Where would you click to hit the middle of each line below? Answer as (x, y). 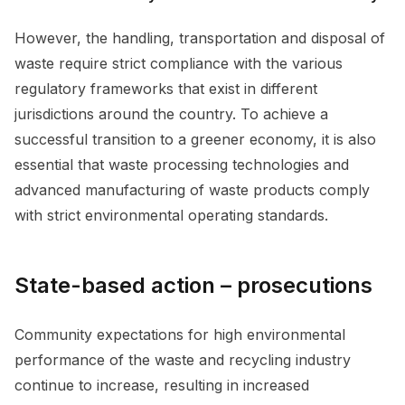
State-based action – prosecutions (196, 285)
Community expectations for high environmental (180, 334)
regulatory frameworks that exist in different (166, 88)
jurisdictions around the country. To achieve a (171, 113)
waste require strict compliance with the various (179, 63)
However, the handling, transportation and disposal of (200, 38)
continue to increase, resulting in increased (162, 385)
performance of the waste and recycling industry (183, 359)
